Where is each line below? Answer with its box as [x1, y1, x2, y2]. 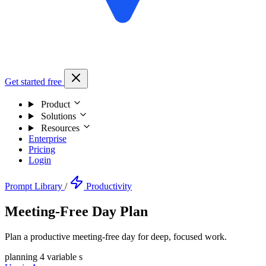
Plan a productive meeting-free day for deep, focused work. [5, 231, 227, 242]
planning [5, 251, 40, 262]
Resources [38, 123, 82, 133]
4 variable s [40, 251, 83, 262]
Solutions [38, 111, 78, 121]
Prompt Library [5, 181, 65, 191]
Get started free [5, 77, 64, 87]
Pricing [28, 144, 55, 154]
